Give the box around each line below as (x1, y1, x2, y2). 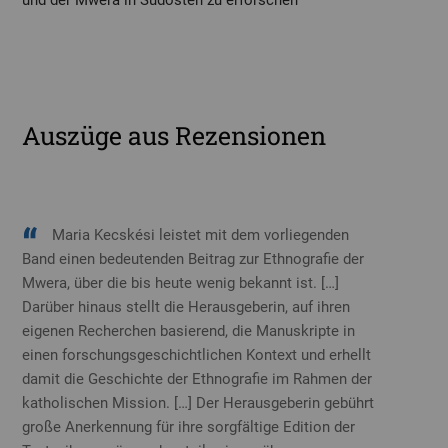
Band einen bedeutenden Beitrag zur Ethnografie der (22, 250, 365, 269)
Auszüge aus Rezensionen (22, 119, 327, 153)
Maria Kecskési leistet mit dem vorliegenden (52, 226, 350, 245)
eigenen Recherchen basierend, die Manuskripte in (22, 322, 356, 341)
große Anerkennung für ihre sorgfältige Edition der (22, 418, 356, 437)
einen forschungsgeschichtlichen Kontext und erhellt (22, 346, 372, 365)
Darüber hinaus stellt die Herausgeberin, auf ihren (22, 298, 351, 317)
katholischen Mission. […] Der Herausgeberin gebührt (22, 394, 375, 413)
